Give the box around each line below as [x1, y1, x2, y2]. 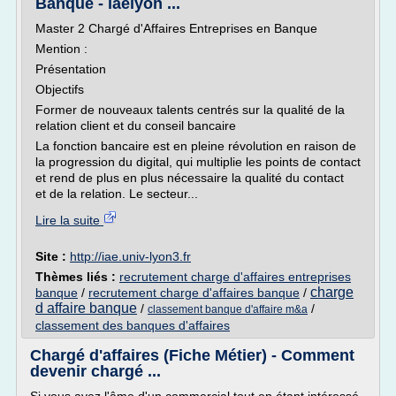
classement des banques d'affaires [35, 318, 230, 332]
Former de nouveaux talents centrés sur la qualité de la [35, 103, 345, 117]
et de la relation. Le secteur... [35, 187, 198, 201]
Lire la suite [35, 213, 103, 227]
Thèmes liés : [35, 270, 119, 284]
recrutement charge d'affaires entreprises [119, 270, 351, 284]
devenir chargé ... [30, 362, 161, 380]
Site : [35, 249, 70, 263]
